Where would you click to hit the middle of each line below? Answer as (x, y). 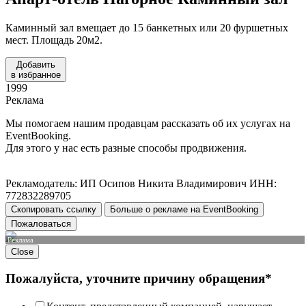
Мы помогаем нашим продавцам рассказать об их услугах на (148, 123)
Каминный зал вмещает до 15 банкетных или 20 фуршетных (147, 27)
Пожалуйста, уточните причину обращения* (139, 279)
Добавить (36, 64)
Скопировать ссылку (54, 209)
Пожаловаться (41, 223)
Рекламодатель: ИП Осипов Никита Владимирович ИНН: (141, 183)
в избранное (36, 74)
